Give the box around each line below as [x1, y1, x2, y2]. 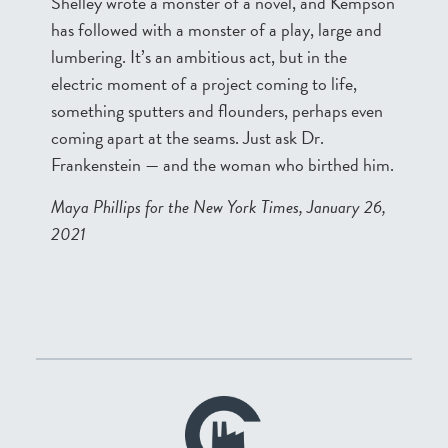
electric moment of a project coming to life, [51, 70, 357, 97]
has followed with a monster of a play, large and [51, 16, 382, 43]
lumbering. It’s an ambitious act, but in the [51, 43, 347, 70]
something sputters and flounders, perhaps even [51, 97, 383, 124]
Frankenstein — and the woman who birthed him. [51, 151, 394, 178]
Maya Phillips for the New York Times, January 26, [51, 193, 386, 220]
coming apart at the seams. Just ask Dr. [51, 124, 324, 151]
